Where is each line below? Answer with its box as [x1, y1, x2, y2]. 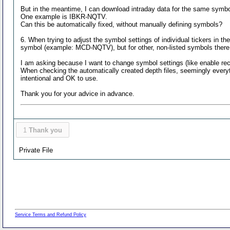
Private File [19, 146, 53, 154]
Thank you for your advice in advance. [21, 89, 135, 98]
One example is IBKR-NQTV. [21, 12, 108, 21]
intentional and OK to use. [21, 74, 99, 82]
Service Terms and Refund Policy [15, 212, 86, 218]
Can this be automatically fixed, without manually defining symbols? [21, 20, 223, 28]
